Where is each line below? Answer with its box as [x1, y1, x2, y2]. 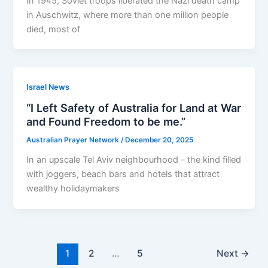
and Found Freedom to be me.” [26, 115, 186, 129]
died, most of [26, 23, 81, 35]
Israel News [26, 83, 70, 92]
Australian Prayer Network [26, 136, 121, 145]
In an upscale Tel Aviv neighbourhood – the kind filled [26, 154, 242, 165]
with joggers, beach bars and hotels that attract [26, 168, 220, 179]
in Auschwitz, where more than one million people [26, 9, 229, 20]
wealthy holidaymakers [26, 182, 120, 194]
